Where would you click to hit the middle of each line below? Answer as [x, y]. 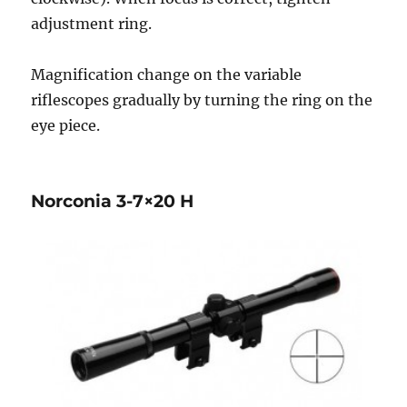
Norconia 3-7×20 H [113, 201]
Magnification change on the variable [167, 74]
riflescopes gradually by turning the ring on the [202, 99]
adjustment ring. [92, 23]
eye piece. [66, 125]
